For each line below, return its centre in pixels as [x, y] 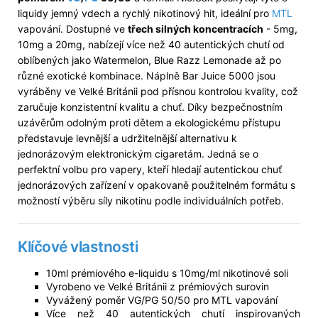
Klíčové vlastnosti [78, 247]
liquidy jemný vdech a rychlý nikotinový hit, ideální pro [145, 13]
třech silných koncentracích [196, 29]
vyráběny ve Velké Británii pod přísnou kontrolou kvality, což [158, 92]
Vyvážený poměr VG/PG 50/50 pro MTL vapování [162, 300]
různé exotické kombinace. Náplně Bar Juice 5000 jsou [147, 76]
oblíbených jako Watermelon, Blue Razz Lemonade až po [149, 60]
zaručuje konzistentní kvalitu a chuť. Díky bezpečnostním [150, 107]
